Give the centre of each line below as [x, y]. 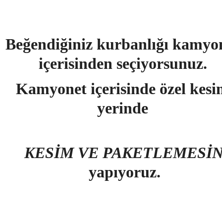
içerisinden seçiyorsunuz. [123, 63]
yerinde [123, 108]
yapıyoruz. [125, 172]
